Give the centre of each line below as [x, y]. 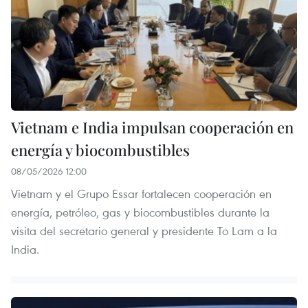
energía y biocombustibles [100, 150]
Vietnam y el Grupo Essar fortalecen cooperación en [141, 193]
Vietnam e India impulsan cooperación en [152, 127]
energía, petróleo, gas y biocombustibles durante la [140, 212]
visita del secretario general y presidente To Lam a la [144, 230]
